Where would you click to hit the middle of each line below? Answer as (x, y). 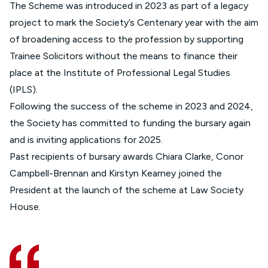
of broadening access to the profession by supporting (127, 39)
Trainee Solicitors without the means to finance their (124, 56)
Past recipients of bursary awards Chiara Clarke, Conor (127, 156)
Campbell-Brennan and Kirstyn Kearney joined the (116, 173)
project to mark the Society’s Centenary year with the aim (134, 22)
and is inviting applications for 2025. (86, 140)
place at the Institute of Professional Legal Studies (120, 73)
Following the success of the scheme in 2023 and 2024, (131, 106)
